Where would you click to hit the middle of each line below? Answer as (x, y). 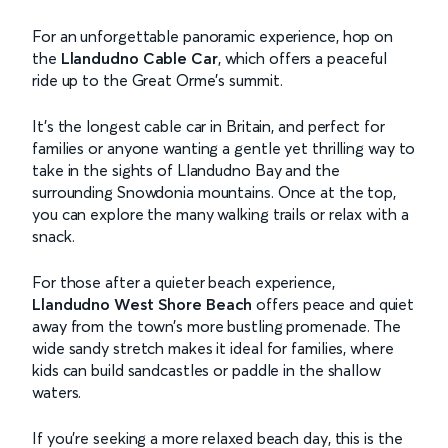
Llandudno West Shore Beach (142, 303)
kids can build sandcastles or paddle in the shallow (206, 369)
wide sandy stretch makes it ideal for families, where (213, 347)
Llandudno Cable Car (139, 57)
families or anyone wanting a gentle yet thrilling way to (224, 147)
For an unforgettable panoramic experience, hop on (213, 35)
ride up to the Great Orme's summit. (157, 79)
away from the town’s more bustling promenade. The (217, 325)
